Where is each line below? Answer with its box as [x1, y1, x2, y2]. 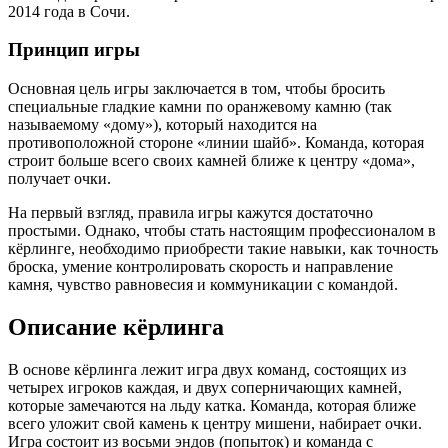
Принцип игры [8, 39, 140, 61]
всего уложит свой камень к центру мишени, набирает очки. [8, 414, 422, 432]
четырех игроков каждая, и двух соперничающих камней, [8, 378, 402, 396]
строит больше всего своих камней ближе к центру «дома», [8, 151, 415, 169]
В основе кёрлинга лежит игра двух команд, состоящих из [8, 360, 406, 378]
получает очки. [8, 169, 111, 187]
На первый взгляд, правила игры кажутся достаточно [8, 203, 373, 221]
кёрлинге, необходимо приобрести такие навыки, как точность [8, 239, 438, 257]
